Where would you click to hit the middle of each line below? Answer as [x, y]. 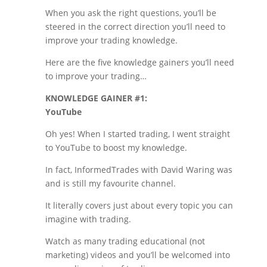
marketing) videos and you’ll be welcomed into [137, 255]
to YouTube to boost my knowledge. [116, 148]
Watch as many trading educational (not [125, 241]
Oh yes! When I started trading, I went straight [137, 134]
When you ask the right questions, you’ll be [131, 13]
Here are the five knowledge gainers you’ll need [139, 62]
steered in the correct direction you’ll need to [135, 27]
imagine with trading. [88, 219]
